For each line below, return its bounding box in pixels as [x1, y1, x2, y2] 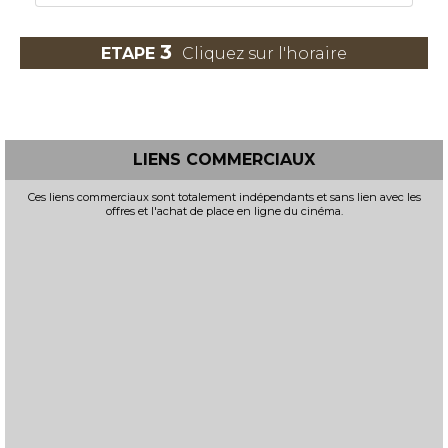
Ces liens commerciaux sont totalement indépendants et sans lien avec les [27, 190, 421, 204]
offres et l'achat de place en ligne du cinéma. [105, 204, 343, 218]
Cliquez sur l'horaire [182, 44, 347, 63]
